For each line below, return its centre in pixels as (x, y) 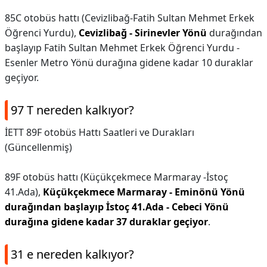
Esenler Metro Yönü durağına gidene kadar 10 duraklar (129, 63)
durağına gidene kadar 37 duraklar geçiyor (106, 222)
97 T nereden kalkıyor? (72, 110)
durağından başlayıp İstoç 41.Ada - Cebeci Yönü (117, 207)
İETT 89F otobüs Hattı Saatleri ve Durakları (100, 132)
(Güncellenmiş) (38, 147)
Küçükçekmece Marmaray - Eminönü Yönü (144, 192)
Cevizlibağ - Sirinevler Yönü (143, 33)
